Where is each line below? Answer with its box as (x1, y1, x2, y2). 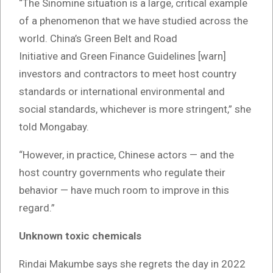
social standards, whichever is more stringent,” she (19, 103, 251, 116)
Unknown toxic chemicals (19, 230, 141, 243)
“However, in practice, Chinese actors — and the (19, 149, 234, 161)
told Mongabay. (19, 121, 89, 133)
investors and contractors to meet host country (19, 68, 236, 80)
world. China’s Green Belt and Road (19, 32, 177, 45)
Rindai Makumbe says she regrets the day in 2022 (19, 258, 246, 271)
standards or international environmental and (19, 85, 225, 98)
